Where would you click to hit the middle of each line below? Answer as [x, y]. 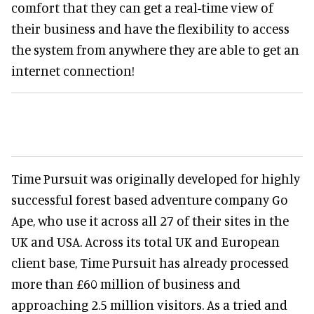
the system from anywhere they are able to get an [155, 49]
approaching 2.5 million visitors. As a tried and [149, 305]
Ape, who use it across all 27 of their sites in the [150, 220]
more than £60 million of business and [126, 284]
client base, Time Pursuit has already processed [150, 262]
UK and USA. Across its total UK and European [145, 241]
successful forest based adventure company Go [150, 199]
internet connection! [73, 70]
